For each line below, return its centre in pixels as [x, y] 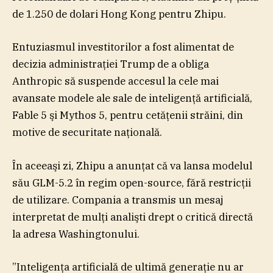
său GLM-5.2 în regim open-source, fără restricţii [132, 183]
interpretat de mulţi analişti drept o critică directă [133, 217]
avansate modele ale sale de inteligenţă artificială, [132, 98]
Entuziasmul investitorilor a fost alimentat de [123, 47]
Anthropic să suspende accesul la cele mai [115, 81]
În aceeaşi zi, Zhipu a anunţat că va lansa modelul [132, 165]
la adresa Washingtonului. [76, 234]
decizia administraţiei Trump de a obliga [111, 64]
